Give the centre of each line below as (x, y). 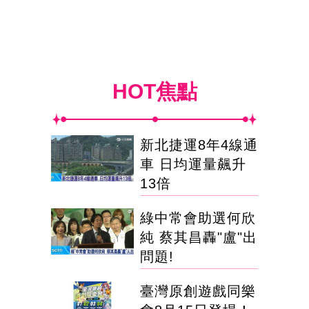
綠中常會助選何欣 (198, 218)
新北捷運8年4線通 (199, 145)
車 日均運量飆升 (193, 165)
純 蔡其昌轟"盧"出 (199, 238)
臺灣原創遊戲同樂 (198, 291)
